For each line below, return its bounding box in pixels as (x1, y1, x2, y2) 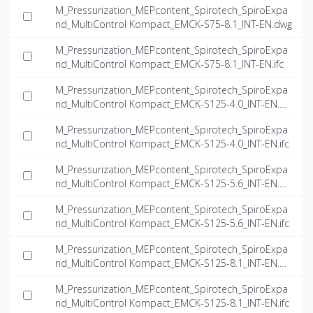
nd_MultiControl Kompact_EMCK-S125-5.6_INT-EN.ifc (55, 217, 289, 231)
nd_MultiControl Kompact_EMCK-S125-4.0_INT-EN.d (55, 97, 286, 111)
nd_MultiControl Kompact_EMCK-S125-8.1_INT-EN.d (55, 256, 286, 270)
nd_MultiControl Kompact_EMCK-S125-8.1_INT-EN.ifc (55, 296, 289, 310)
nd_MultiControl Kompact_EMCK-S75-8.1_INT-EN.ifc (55, 57, 284, 71)
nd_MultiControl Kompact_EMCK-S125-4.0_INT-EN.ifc (55, 137, 289, 151)
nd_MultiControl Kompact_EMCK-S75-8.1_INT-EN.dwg (55, 17, 292, 31)
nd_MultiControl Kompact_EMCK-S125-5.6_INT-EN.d (55, 177, 286, 191)
